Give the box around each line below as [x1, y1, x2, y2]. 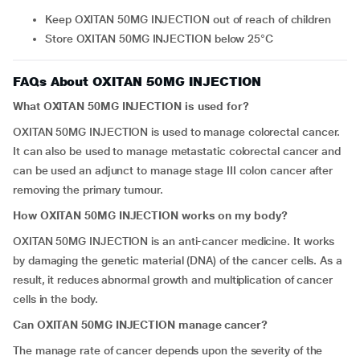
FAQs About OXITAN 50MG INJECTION [13, 74, 261, 89]
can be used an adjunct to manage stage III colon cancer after [13, 164, 333, 177]
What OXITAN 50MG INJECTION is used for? [13, 100, 249, 112]
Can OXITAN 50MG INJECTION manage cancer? [13, 318, 268, 331]
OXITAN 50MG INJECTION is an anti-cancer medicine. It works [13, 235, 335, 247]
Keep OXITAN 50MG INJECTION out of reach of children [51, 13, 331, 26]
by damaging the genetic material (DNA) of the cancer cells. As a [13, 254, 342, 267]
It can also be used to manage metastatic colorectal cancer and [13, 145, 342, 157]
